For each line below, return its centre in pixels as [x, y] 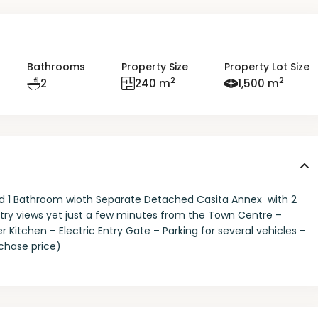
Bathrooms [56, 67]
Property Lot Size [267, 67]
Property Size [154, 67]
